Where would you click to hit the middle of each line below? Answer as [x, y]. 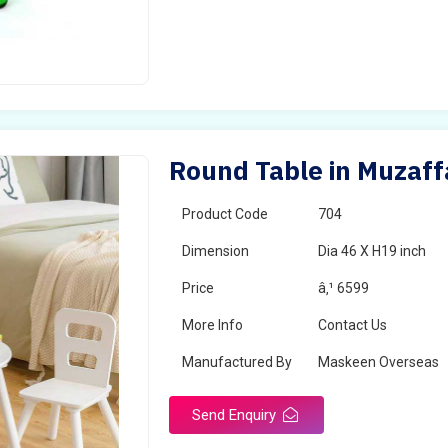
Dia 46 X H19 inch [372, 251]
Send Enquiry [236, 415]
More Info [213, 325]
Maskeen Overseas [379, 362]
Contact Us [353, 325]
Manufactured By [237, 362]
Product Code [225, 214]
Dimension [216, 251]
